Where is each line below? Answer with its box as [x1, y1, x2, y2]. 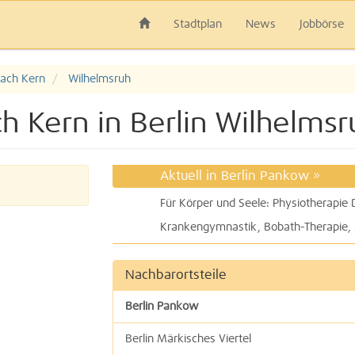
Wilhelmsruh [68, 74, 131, 85]
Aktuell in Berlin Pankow [159, 170, 313, 182]
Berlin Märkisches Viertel [124, 334, 251, 345]
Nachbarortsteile [124, 269, 227, 281]
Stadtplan [174, 19, 222, 30]
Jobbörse [300, 19, 344, 30]
